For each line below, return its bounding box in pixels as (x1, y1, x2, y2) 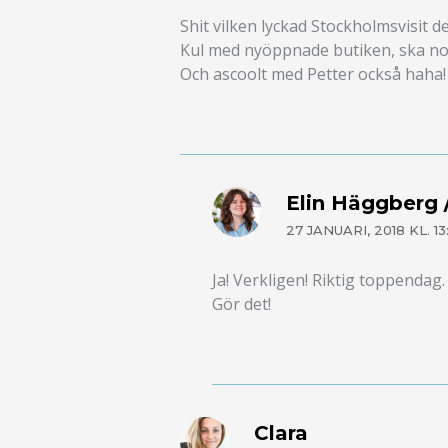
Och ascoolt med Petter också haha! (180, 63, 446, 86)
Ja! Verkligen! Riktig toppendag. (212, 269, 445, 292)
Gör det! (212, 293, 271, 316)
